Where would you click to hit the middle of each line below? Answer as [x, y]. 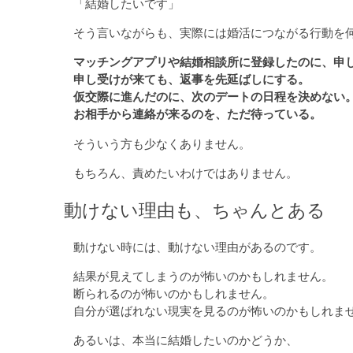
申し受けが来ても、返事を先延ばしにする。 [192, 80]
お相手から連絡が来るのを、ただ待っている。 [198, 114]
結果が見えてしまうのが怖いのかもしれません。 [204, 276]
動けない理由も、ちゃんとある [195, 210]
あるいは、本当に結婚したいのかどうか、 [186, 340]
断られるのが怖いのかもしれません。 [174, 293]
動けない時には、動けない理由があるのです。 [198, 247]
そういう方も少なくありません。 [162, 143]
